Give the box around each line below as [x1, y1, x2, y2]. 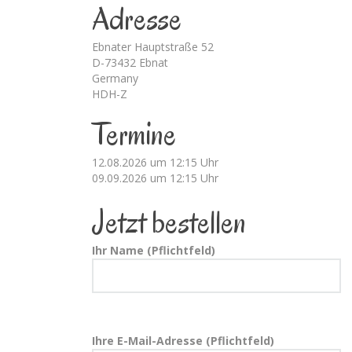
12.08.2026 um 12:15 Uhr [92, 155, 218, 170]
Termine [92, 114, 176, 156]
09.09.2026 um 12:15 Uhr [92, 170, 218, 186]
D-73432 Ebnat [92, 55, 168, 71]
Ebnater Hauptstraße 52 [92, 39, 214, 55]
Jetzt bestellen [92, 202, 246, 244]
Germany [92, 71, 138, 86]
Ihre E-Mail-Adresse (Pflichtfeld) [92, 333, 274, 349]
